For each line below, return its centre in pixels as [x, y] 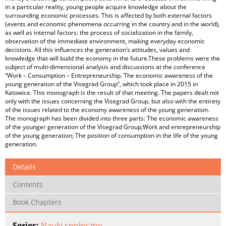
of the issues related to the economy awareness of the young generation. [107, 110]
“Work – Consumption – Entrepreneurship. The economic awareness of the [109, 75]
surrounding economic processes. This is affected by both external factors [108, 15]
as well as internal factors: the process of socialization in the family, [99, 33]
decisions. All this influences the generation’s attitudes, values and [97, 50]
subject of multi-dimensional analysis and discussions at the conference [105, 67]
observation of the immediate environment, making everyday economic [105, 41]
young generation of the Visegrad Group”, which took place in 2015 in [101, 84]
